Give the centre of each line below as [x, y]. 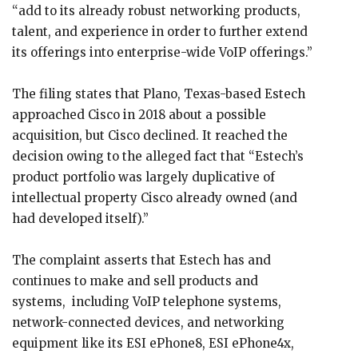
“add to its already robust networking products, [156, 11]
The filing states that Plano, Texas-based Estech [159, 94]
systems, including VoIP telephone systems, [147, 302]
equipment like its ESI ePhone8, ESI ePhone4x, [153, 343]
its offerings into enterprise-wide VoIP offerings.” [162, 52]
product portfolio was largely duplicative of [143, 177]
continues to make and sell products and [135, 281]
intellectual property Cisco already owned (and [155, 198]
